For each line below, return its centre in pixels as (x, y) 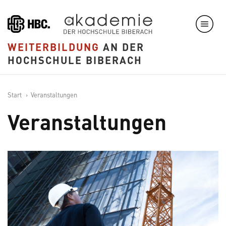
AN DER (122, 47)
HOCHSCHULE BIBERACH (75, 60)
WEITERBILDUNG (53, 47)
